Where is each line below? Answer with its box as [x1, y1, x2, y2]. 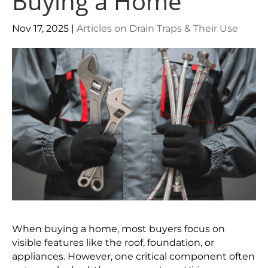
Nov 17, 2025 [12, 23, 69, 34]
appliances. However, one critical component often [12, 251, 255, 262]
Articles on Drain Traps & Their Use [77, 23, 238, 34]
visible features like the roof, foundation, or [12, 237, 214, 248]
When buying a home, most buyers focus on [12, 223, 225, 234]
